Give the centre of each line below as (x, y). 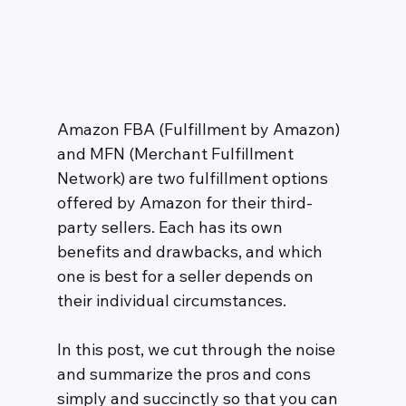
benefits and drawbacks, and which (191, 252)
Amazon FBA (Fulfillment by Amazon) (200, 130)
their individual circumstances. (173, 301)
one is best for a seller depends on (187, 276)
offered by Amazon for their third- (184, 203)
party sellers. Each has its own (171, 227)
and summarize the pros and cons (185, 374)
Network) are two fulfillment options (194, 179)
